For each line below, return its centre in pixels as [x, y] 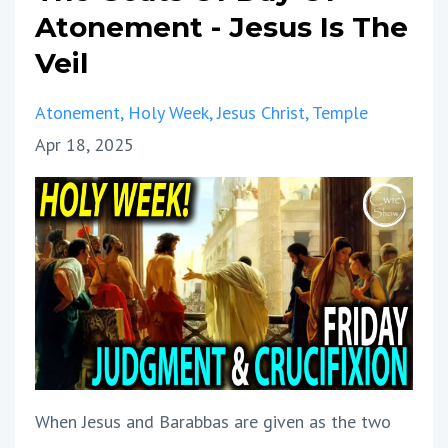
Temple [340, 112]
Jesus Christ [261, 112]
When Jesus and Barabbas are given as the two [213, 421]
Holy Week [168, 112]
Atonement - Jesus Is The [221, 27]
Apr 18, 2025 [84, 144]
